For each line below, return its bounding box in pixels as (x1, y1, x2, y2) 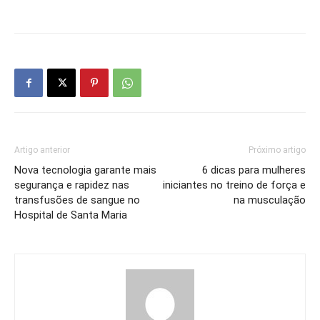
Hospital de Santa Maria (14, 208, 127, 221)
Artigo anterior (14, 144, 70, 155)
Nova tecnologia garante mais (14, 163, 156, 176)
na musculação (234, 193, 306, 206)
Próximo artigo (249, 144, 306, 155)
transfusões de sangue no (14, 193, 140, 206)
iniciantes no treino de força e (163, 178, 306, 191)
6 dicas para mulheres (202, 163, 306, 176)
